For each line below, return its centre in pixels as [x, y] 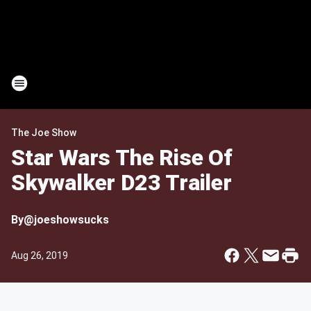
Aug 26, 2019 [40, 255]
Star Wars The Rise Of [122, 158]
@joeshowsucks [66, 220]
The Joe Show [44, 133]
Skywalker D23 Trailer [121, 183]
